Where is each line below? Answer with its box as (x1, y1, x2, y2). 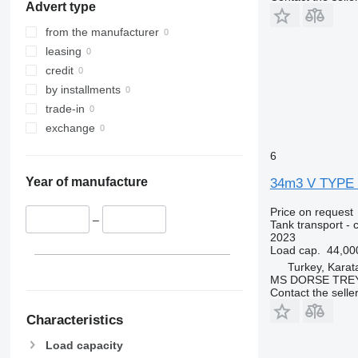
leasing (45, 45, 82, 58)
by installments (45, 83, 121, 97)
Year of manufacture (25, 175, 148, 189)
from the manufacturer (45, 26, 159, 39)
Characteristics (26, 312, 123, 328)
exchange (45, 121, 95, 135)
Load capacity (45, 338, 123, 352)
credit (45, 64, 74, 78)
